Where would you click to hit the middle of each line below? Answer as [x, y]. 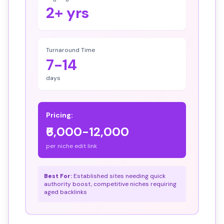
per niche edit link [71, 146]
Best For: [58, 176]
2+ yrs [67, 13]
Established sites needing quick [119, 176]
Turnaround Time [70, 50]
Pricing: [59, 115]
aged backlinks [65, 192]
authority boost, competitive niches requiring [110, 184]
